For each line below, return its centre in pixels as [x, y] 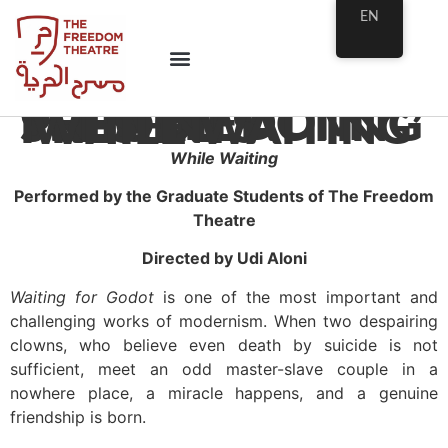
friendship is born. [78, 416]
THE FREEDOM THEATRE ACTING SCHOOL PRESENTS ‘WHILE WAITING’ [221, 128]
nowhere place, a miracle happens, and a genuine [224, 392]
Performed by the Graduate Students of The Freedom [224, 195]
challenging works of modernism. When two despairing [224, 320]
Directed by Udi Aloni [224, 258]
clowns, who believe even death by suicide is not [224, 344]
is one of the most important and [300, 296]
